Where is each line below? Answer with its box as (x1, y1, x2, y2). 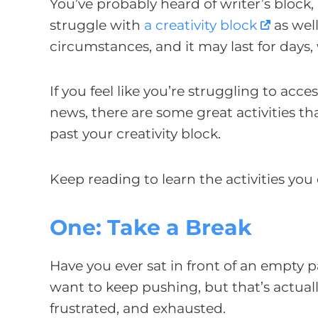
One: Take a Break (50, 214, 252, 241)
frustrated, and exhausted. (50, 300, 229, 317)
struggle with (50, 17, 144, 34)
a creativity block (144, 17, 257, 34)
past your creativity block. (50, 126, 224, 143)
